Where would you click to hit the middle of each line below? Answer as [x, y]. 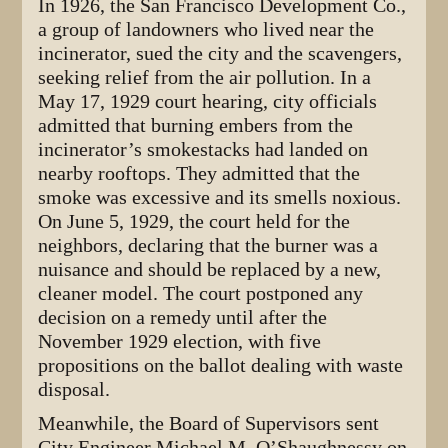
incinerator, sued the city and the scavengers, [220, 54]
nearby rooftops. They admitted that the [199, 174]
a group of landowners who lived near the [206, 30]
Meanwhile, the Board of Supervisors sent [209, 424]
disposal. [74, 390]
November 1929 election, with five [180, 342]
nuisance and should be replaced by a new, [210, 270]
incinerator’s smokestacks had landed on [203, 150]
